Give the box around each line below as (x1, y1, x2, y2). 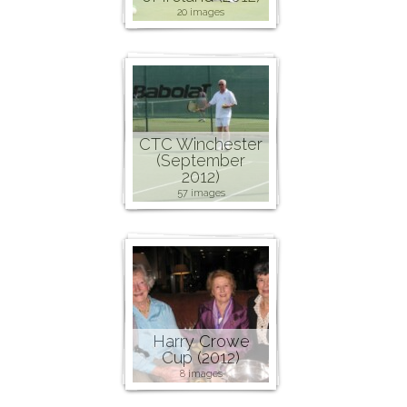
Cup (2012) (162, 348, 241, 368)
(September (156, 151, 246, 171)
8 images (179, 368, 223, 381)
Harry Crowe (152, 332, 250, 352)
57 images (176, 187, 225, 200)
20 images (177, 6, 225, 19)
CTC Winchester (139, 134, 263, 154)
